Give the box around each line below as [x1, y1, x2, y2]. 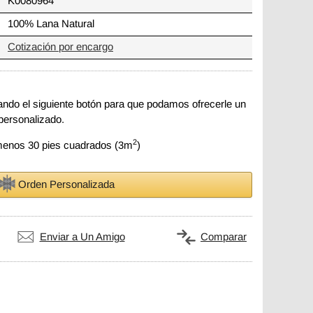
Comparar [201, 229, 247, 244]
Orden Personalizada [17, 177, 115, 192]
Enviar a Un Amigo [39, 229, 125, 244]
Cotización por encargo [8, 41, 113, 54]
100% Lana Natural [8, 17, 94, 31]
